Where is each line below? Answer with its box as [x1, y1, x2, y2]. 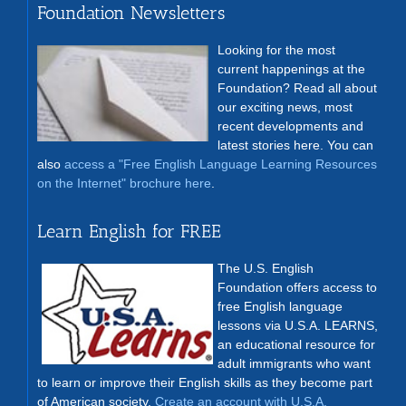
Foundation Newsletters [37, 2, 225, 24]
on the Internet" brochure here [37, 176, 211, 191]
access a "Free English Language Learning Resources [64, 157, 377, 172]
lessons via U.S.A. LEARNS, [217, 317, 378, 333]
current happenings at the [217, 62, 365, 77]
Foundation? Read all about [217, 81, 377, 96]
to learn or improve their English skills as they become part [37, 374, 372, 390]
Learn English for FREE [37, 219, 221, 242]
